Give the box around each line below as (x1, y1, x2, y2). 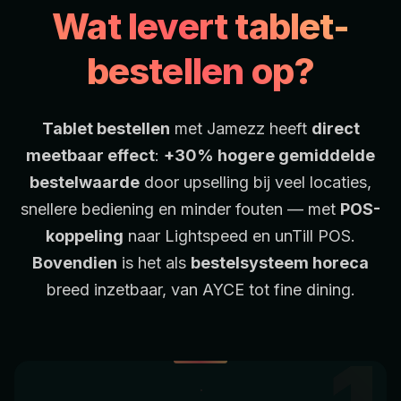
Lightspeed (165, 226, 248, 246)
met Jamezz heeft (169, 119, 311, 139)
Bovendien (32, 253, 117, 273)
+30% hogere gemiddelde (164, 146, 375, 166)
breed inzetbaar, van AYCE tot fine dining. (46, 280, 355, 300)
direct (311, 119, 360, 139)
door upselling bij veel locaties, (140, 173, 371, 192)
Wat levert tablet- (52, 4, 349, 49)
